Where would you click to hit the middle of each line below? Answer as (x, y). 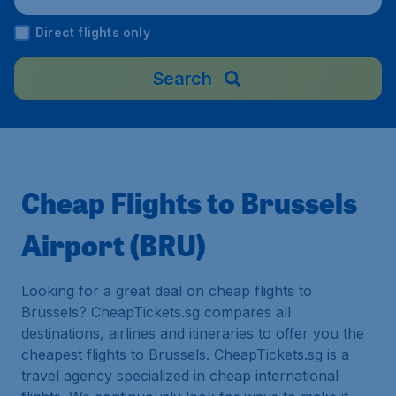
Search (182, 79)
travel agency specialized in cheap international (180, 376)
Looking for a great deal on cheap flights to (167, 291)
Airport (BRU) (113, 245)
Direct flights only (93, 32)
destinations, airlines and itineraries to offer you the (193, 333)
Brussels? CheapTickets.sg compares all (156, 312)
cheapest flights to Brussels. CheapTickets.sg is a (185, 354)
